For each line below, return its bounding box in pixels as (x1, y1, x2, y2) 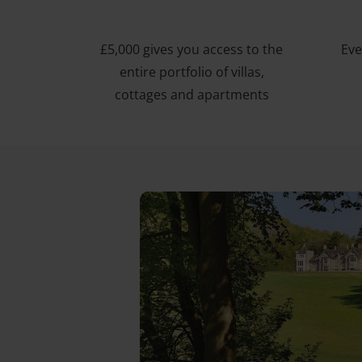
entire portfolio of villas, (119, 62, 264, 81)
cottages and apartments (114, 85, 269, 103)
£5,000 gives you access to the (100, 40, 284, 58)
